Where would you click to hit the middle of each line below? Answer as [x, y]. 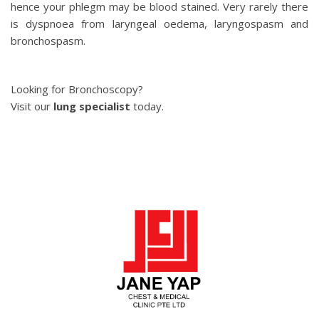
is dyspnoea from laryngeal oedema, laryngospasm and [159, 23]
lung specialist [93, 106]
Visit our [32, 106]
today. [148, 106]
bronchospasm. [48, 41]
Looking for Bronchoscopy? [77, 89]
